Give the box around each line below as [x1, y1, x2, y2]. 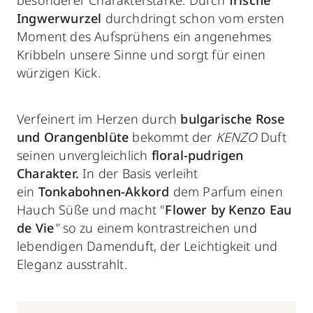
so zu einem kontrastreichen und [62, 219, 257, 236]
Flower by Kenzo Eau [165, 201, 292, 218]
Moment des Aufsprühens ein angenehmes [17, 27, 272, 45]
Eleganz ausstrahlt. [17, 255, 131, 272]
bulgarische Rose [180, 110, 285, 127]
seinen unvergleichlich [17, 146, 152, 163]
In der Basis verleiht [79, 164, 198, 182]
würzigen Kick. [17, 64, 101, 81]
